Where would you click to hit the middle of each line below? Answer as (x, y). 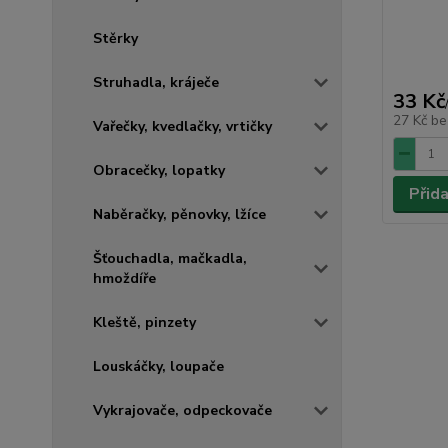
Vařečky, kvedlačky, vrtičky (182, 126)
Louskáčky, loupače (158, 366)
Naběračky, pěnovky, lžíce (179, 214)
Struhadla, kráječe (156, 82)
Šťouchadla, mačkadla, (170, 258)
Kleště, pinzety (144, 322)
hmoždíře (124, 278)
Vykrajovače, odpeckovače (182, 410)
